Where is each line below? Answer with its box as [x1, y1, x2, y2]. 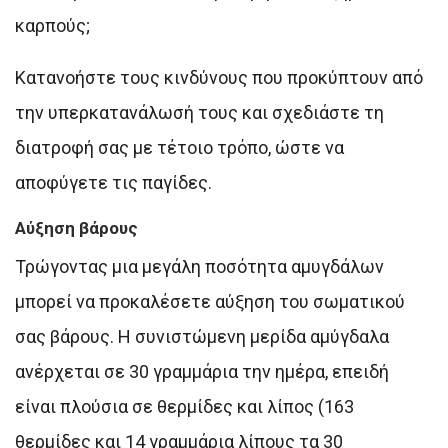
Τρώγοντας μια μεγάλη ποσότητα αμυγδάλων [15, 255, 384, 277]
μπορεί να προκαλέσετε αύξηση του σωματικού [15, 290, 405, 312]
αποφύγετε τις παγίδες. [15, 171, 212, 193]
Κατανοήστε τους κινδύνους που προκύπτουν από [15, 66, 423, 88]
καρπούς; [15, 14, 90, 36]
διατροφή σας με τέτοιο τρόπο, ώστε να [15, 136, 344, 158]
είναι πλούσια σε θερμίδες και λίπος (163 [15, 395, 354, 417]
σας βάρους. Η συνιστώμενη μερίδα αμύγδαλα [15, 325, 389, 347]
